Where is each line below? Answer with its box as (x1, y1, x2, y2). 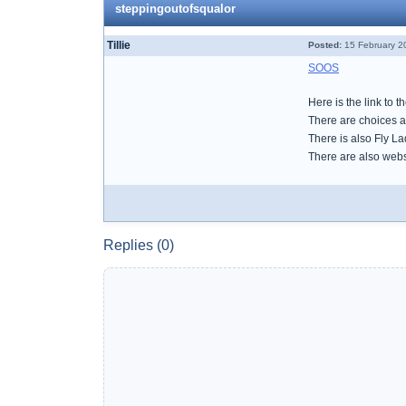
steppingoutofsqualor (115, 2, 236, 15)
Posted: (308, 40, 342, 50)
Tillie (107, 39, 130, 52)
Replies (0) (103, 237, 174, 253)
